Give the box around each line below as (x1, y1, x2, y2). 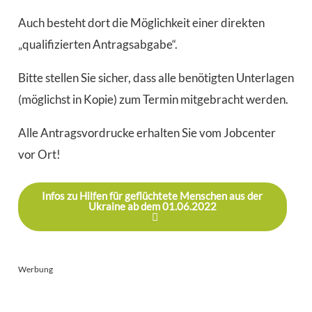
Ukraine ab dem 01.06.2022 (88, 200, 217, 213)
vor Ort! (17, 146, 61, 162)
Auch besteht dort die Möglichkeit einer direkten (17, 15, 265, 30)
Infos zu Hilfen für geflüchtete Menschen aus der (42, 189, 263, 203)
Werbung (17, 263, 53, 274)
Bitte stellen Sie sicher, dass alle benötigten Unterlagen (17, 70, 294, 85)
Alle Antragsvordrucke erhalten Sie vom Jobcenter (17, 125, 276, 140)
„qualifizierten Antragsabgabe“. (17, 36, 178, 52)
